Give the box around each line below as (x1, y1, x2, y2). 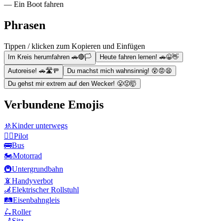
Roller (12, 208, 31, 217)
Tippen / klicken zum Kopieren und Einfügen (4, 41, 145, 50)
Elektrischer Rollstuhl (12, 185, 79, 194)
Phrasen (4, 18, 45, 32)
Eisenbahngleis (13, 196, 60, 205)
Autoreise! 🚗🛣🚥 (8, 67, 59, 74)
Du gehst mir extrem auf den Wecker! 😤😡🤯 (8, 79, 137, 87)
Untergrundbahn (12, 165, 63, 174)
